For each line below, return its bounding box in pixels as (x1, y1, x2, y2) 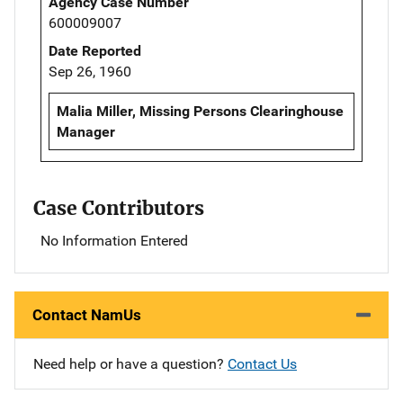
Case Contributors (33, 195, 204, 220)
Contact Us (228, 354, 297, 372)
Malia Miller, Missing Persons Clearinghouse (57, 102, 344, 120)
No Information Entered (40, 231, 188, 249)
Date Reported (49, 41, 141, 59)
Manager (57, 122, 115, 140)
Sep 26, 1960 (49, 62, 131, 80)
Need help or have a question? (33, 354, 228, 372)
